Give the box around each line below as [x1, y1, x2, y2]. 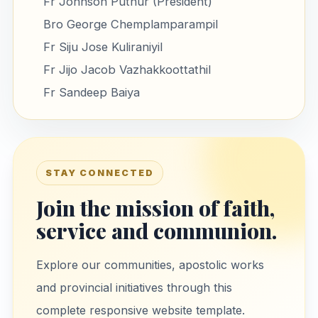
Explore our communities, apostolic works [35, 257, 264, 272]
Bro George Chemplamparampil [43, 17, 218, 32]
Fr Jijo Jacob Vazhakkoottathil [43, 62, 211, 77]
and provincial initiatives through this [35, 280, 232, 295]
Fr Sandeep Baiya [43, 85, 140, 100]
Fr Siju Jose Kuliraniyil [43, 40, 163, 55]
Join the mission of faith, [35, 193, 275, 222]
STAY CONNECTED [45, 167, 154, 178]
